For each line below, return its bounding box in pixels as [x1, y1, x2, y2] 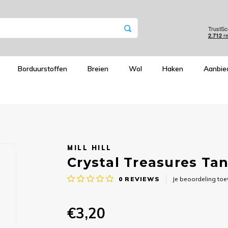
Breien [88, 64, 108, 73]
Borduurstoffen [18, 64, 67, 73]
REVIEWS [123, 175, 160, 183]
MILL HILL [67, 144, 112, 152]
